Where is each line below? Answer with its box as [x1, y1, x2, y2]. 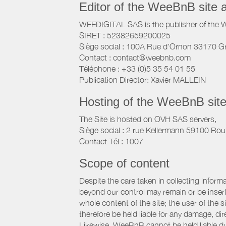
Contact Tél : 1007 [79, 137, 143, 146]
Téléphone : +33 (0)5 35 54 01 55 [79, 64, 195, 73]
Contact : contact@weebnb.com [79, 53, 191, 62]
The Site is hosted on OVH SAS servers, [79, 115, 216, 124]
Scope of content [79, 156, 169, 170]
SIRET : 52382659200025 [79, 31, 171, 40]
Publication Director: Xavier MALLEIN [79, 75, 206, 84]
